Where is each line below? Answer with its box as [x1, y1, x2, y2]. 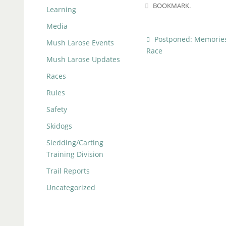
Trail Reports [46, 166, 90, 176]
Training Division [46, 149, 103, 159]
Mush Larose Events [46, 38, 114, 48]
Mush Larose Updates [46, 54, 120, 65]
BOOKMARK [153, 2, 190, 11]
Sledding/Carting [46, 138, 103, 148]
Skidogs [46, 121, 72, 131]
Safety [46, 104, 67, 115]
